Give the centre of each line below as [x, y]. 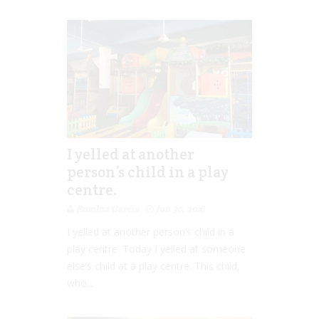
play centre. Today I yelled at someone [156, 249]
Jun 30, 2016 [180, 209]
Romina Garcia [108, 209]
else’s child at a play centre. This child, [153, 266]
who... [80, 283]
